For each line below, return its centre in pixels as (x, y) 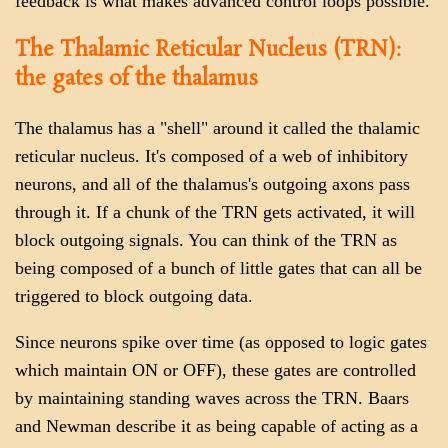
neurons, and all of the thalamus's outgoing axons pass (212, 184)
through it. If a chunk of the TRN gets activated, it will (215, 212)
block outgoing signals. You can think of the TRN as (206, 240)
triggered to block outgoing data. (134, 296)
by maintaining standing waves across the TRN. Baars (212, 397)
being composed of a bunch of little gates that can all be (218, 268)
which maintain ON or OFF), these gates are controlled (215, 369)
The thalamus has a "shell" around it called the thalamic (217, 128)
